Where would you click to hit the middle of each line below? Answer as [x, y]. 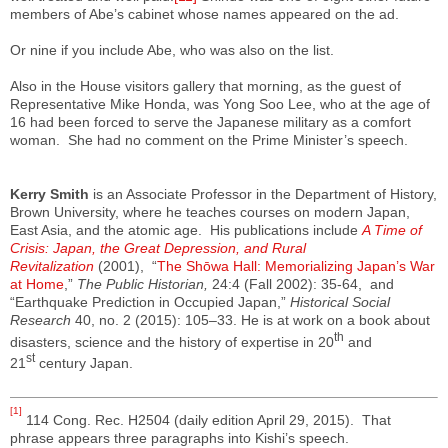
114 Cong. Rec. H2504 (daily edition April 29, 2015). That [206, 419]
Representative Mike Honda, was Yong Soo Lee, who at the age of [220, 103]
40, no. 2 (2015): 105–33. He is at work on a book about [250, 319]
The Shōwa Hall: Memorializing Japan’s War [296, 265]
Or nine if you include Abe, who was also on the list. [172, 49]
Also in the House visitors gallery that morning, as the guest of [205, 85]
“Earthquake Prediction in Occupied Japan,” [150, 301]
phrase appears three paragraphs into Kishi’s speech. [179, 437]
